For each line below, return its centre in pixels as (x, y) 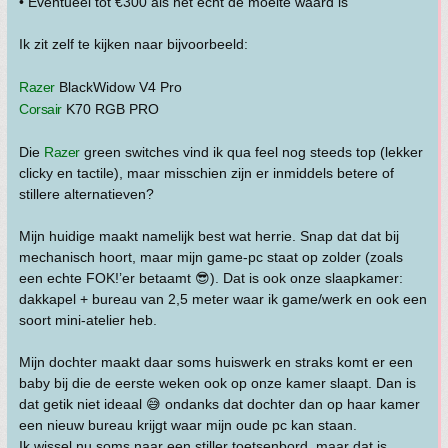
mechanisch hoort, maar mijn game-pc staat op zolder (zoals (211, 257)
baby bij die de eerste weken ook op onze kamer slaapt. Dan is (217, 383)
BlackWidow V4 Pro (118, 87)
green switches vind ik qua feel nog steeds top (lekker (251, 152)
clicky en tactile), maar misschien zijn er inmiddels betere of (206, 173)
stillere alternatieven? (86, 194)
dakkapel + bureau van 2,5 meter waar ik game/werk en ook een (223, 299)
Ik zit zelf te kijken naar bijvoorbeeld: (133, 44)
